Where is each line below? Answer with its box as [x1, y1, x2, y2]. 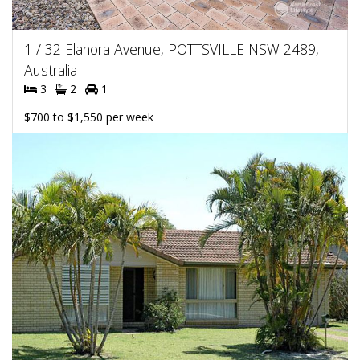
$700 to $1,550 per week [24, 108, 153, 125]
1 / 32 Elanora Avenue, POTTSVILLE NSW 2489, [24, 39, 319, 59]
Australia [24, 59, 77, 80]
